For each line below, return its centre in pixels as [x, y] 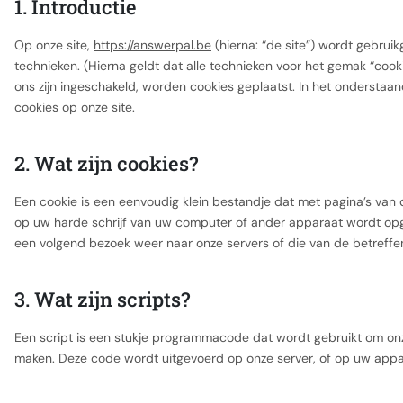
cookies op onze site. [75, 107]
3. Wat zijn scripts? [102, 299]
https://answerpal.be [152, 45]
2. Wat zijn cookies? [106, 163]
